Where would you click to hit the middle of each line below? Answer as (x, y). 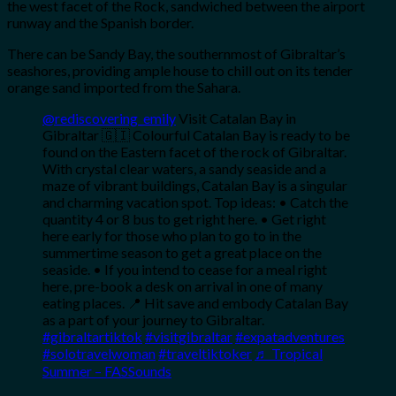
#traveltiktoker (205, 354)
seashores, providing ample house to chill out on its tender (180, 71)
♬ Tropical (289, 354)
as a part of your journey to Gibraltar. (153, 320)
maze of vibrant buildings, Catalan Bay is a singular (195, 186)
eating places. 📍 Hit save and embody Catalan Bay (195, 303)
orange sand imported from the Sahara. (125, 88)
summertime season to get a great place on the (182, 253)
